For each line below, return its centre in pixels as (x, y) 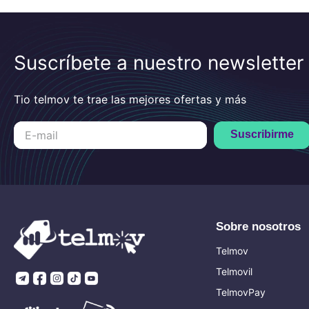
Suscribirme (262, 134)
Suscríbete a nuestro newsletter (159, 62)
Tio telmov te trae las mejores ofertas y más (130, 99)
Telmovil (234, 271)
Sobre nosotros (258, 226)
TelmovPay (241, 292)
